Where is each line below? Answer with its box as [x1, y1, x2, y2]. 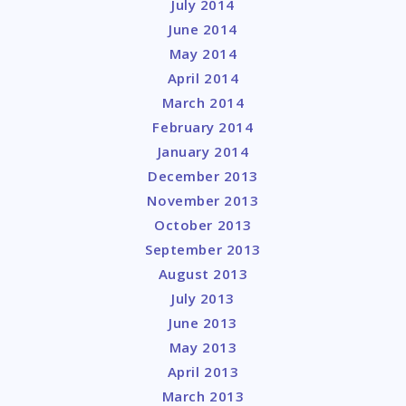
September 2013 [145, 240, 261, 259]
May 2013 [169, 338, 237, 357]
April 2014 [167, 69, 239, 88]
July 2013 [171, 289, 235, 308]
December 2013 [147, 167, 259, 186]
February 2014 [152, 118, 254, 137]
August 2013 [158, 265, 248, 284]
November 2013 [147, 191, 259, 210]
